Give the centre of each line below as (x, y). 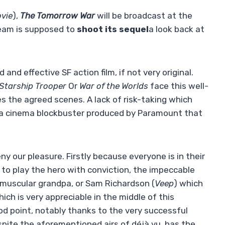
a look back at (177, 29)
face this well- (178, 86)
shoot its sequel (113, 29)
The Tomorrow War (58, 16)
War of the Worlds (114, 86)
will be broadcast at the (144, 16)
